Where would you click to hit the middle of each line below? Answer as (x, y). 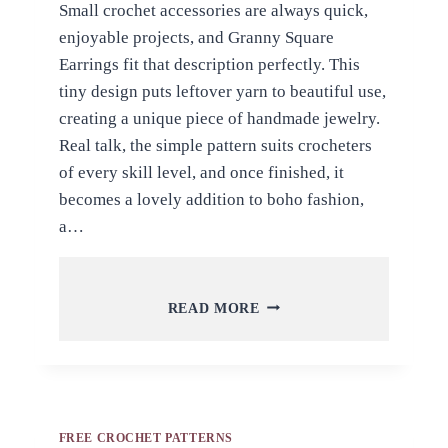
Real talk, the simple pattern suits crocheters (215, 145)
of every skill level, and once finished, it (201, 172)
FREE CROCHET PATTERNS (146, 437)
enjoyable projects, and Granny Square (196, 37)
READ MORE (213, 308)
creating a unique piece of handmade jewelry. (219, 118)
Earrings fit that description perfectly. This (209, 64)
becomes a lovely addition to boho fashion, (211, 199)
